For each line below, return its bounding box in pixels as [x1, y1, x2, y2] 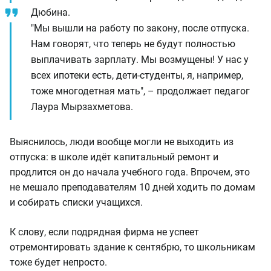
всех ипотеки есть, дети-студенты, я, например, [31, 70, 243, 81]
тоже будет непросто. [10, 256, 112, 268]
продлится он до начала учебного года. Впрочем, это [10, 166, 250, 178]
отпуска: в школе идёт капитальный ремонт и [10, 151, 218, 163]
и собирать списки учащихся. [10, 197, 143, 208]
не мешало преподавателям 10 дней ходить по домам [10, 181, 255, 193]
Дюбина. [31, 7, 73, 18]
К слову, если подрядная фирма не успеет [10, 226, 199, 238]
